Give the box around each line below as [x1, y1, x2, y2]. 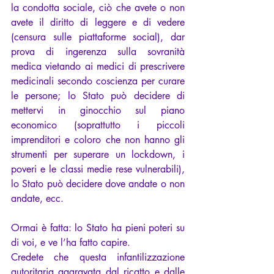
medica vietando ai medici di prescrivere [11, 60, 185, 73]
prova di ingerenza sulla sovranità [11, 45, 185, 59]
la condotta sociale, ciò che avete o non [11, 1, 185, 15]
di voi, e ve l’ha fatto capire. [11, 236, 130, 250]
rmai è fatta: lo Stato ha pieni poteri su [20, 221, 185, 235]
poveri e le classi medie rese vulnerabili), [11, 163, 185, 176]
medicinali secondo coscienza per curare [11, 75, 185, 88]
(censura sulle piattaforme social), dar [11, 31, 185, 44]
